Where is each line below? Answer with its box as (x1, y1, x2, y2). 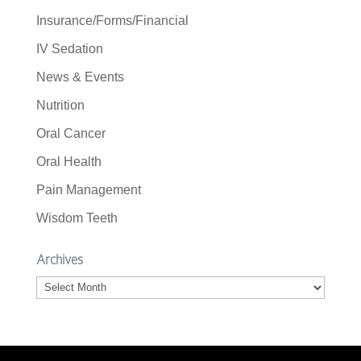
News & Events (35, 70, 124, 84)
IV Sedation (35, 42, 103, 56)
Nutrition (35, 98, 85, 112)
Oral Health (35, 155, 102, 168)
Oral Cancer (35, 127, 106, 140)
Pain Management (35, 183, 141, 197)
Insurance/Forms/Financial (35, 14, 189, 27)
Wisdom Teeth (35, 211, 118, 225)
